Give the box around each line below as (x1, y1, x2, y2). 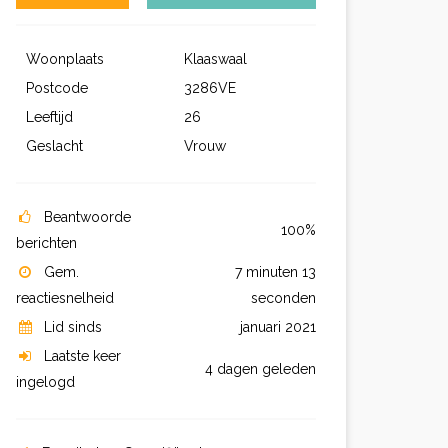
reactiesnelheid (16, 289, 114, 306)
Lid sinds (44, 318, 102, 335)
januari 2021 (240, 318, 316, 335)
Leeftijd (26, 108, 73, 125)
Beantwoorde (44, 208, 131, 225)
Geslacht (26, 137, 83, 154)
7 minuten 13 (235, 263, 316, 280)
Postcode (26, 79, 92, 96)
